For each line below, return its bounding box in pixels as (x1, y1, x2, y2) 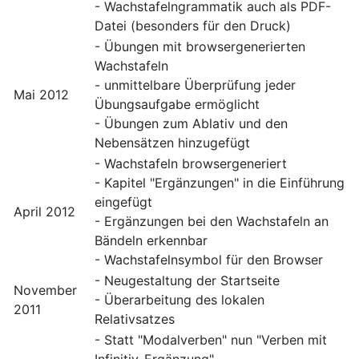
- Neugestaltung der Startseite (95, 272, 280, 289)
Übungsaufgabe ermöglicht (95, 96, 260, 113)
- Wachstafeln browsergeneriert (95, 155, 287, 172)
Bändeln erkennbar (95, 232, 208, 249)
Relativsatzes (95, 311, 175, 328)
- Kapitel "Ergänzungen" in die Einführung (95, 175, 345, 192)
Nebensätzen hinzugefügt (95, 135, 250, 151)
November (14, 282, 77, 299)
